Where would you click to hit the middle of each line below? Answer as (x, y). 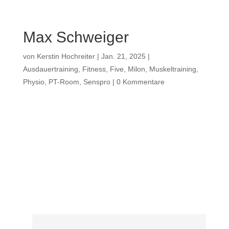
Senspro (97, 82)
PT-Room (64, 82)
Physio (33, 82)
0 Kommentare (140, 82)
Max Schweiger (76, 37)
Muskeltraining (173, 69)
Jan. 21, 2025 (123, 56)
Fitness (94, 69)
